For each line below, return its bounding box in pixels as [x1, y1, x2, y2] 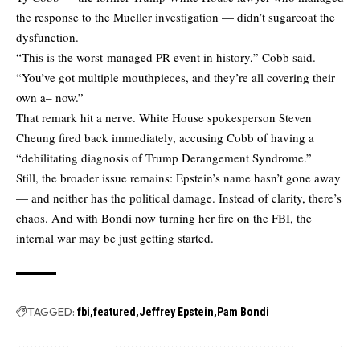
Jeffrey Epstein [139, 305, 214, 318]
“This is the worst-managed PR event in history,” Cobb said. [16, 48, 316, 65]
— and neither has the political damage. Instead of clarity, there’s [16, 189, 342, 206]
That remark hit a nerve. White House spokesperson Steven [16, 108, 312, 125]
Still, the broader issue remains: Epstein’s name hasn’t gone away [16, 169, 341, 186]
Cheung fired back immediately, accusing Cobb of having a [16, 129, 314, 145]
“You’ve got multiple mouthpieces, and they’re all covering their [16, 68, 335, 85]
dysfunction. [16, 28, 79, 45]
